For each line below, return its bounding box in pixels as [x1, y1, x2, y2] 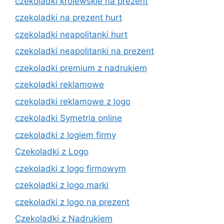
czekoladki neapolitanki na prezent [15, 46, 154, 56]
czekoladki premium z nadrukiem [15, 62, 147, 73]
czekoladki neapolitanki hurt [15, 29, 127, 39]
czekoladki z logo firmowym [15, 163, 126, 173]
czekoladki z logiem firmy [15, 129, 116, 140]
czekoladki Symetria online [15, 113, 122, 123]
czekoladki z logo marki [15, 180, 108, 190]
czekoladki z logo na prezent [15, 196, 129, 207]
